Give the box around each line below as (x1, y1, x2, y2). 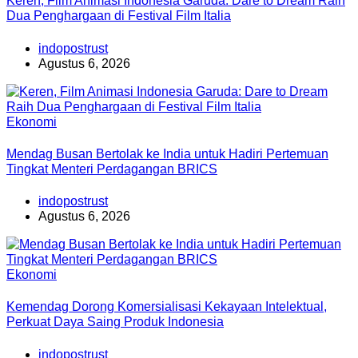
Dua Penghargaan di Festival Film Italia (6, 9, 231, 23)
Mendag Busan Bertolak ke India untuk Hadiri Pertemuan (6, 146, 328, 161)
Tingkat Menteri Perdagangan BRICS (6, 161, 217, 176)
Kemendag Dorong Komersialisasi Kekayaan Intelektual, (6, 300, 327, 314)
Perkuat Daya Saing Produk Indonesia (6, 315, 224, 329)
